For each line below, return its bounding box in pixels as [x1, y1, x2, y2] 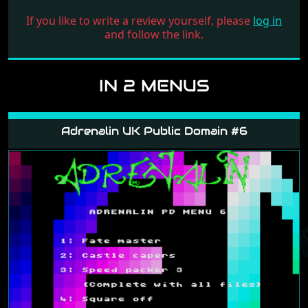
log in [253, 12, 282, 28]
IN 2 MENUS [98, 74, 210, 96]
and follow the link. [104, 26, 203, 42]
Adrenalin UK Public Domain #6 [60, 123, 247, 138]
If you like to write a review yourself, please [26, 12, 253, 28]
